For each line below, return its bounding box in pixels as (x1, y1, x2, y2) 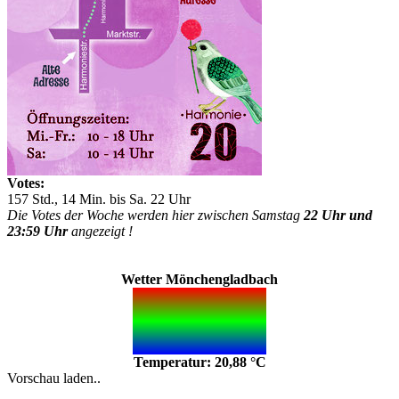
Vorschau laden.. (7, 370, 101, 386)
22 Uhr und (304, 208, 372, 223)
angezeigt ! (68, 224, 133, 239)
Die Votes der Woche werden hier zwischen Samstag (7, 208, 304, 223)
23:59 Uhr (7, 224, 68, 239)
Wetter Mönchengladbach (121, 272, 278, 287)
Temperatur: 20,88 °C (133, 354, 266, 370)
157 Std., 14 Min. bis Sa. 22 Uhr (7, 191, 191, 207)
